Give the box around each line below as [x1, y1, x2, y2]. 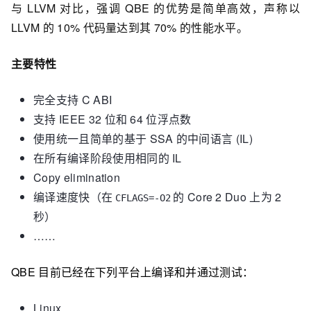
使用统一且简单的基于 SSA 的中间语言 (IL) [33, 130, 253, 146]
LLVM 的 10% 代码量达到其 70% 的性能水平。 [11, 19, 248, 35]
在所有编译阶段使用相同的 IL [33, 149, 182, 166]
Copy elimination [33, 169, 121, 185]
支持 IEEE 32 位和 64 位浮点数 [33, 110, 192, 127]
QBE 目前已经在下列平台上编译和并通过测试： [11, 263, 254, 280]
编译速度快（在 [33, 188, 113, 205]
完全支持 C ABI [33, 91, 112, 108]
